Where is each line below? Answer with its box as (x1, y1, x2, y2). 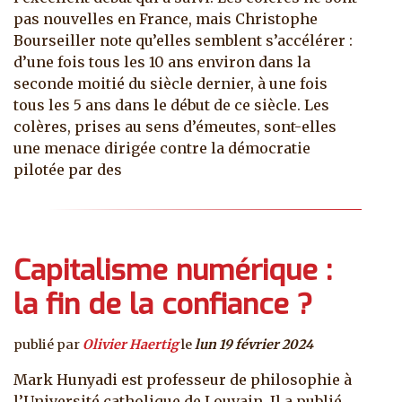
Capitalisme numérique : (13, 251, 332, 290)
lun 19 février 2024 (195, 336, 313, 354)
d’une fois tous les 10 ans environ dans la (13, 53, 310, 72)
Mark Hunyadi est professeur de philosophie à (13, 371, 352, 389)
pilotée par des (13, 161, 122, 179)
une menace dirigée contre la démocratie (13, 139, 310, 158)
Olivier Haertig (83, 336, 179, 354)
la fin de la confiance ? (13, 285, 312, 324)
